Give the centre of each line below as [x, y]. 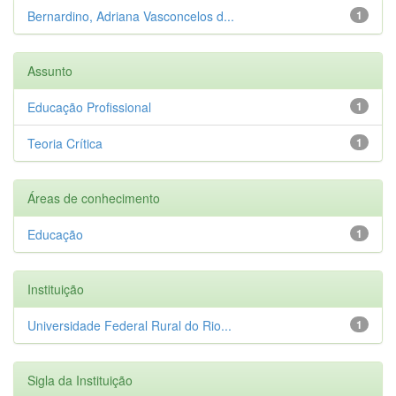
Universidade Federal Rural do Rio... [129, 325]
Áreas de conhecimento [94, 198]
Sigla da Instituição [80, 380]
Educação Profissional [89, 107]
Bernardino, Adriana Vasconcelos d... [131, 15]
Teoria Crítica [65, 143]
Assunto [50, 70]
